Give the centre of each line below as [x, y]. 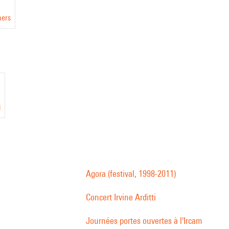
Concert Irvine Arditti [121, 197]
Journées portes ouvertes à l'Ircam [144, 221]
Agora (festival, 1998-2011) [131, 174]
